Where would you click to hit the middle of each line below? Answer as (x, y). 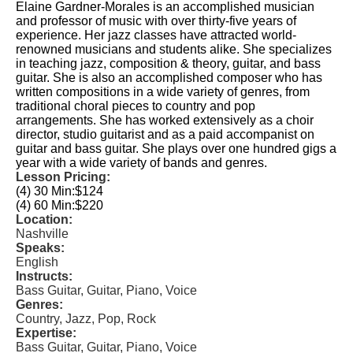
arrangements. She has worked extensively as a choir (165, 120)
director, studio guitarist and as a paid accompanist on (165, 134)
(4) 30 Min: (45, 191)
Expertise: (46, 333)
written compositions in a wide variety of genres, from (163, 92)
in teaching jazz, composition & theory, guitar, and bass (168, 63)
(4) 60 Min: (45, 205)
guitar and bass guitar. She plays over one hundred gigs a (176, 149)
